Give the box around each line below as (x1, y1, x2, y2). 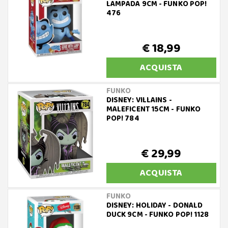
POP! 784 (106, 112, 139, 125)
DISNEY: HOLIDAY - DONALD (106, 199, 203, 212)
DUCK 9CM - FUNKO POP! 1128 (106, 209, 209, 221)
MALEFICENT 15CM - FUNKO (106, 103, 201, 116)
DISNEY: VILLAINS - (106, 94, 172, 107)
